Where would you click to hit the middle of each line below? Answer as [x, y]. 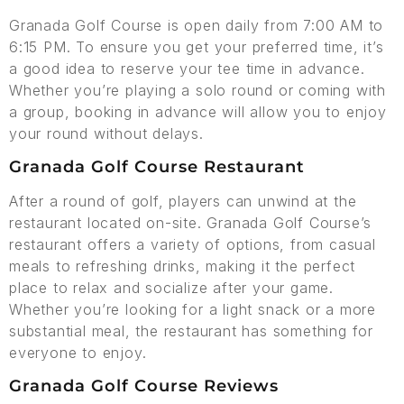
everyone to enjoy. [78, 353]
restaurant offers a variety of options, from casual [193, 244]
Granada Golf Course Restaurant [157, 167]
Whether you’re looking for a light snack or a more [193, 309]
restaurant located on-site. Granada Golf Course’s [191, 223]
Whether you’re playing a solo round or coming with [197, 90]
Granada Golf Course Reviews [144, 386]
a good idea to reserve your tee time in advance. [187, 69]
